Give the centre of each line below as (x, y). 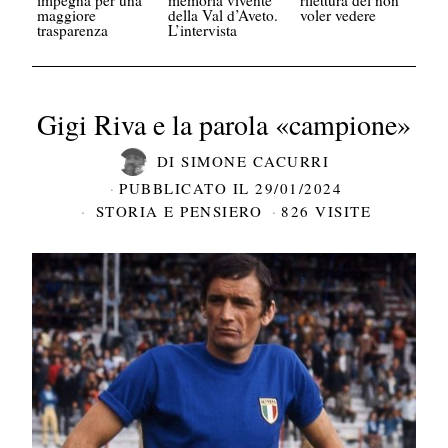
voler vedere (337, 14)
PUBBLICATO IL (184, 188)
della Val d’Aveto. (223, 14)
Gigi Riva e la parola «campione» (223, 123)
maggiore (67, 14)
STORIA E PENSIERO (179, 211)
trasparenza (73, 29)
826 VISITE (326, 211)
